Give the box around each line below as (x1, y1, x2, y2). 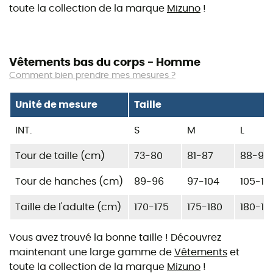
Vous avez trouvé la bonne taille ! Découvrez (9, 232, 221, 243)
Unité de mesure (15, 99, 97, 110)
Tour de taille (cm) (15, 151, 105, 161)
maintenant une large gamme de (9, 247, 174, 257)
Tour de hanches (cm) (15, 176, 123, 186)
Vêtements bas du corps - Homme (9, 57, 200, 68)
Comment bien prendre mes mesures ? (9, 71, 175, 80)
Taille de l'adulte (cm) (15, 202, 121, 212)
